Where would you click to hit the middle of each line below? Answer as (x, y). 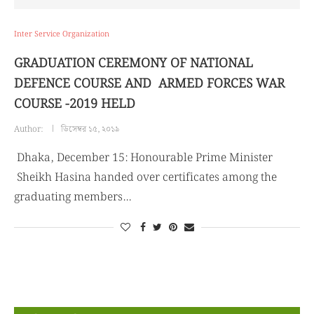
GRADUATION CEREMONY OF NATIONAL (134, 63)
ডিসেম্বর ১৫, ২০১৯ (90, 129)
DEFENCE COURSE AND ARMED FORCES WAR (149, 84)
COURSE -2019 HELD (75, 104)
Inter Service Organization (62, 34)
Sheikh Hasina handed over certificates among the (145, 178)
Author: (29, 129)
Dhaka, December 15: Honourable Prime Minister (143, 158)
